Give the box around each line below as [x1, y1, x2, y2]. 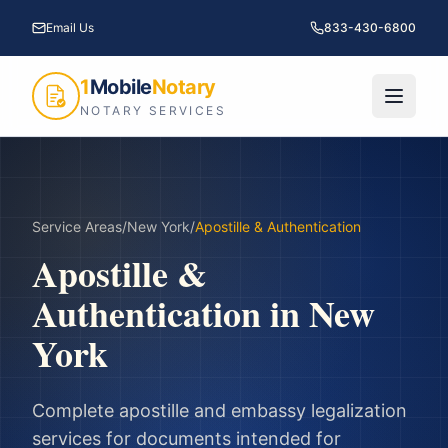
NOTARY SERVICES [80, 103, 226, 118]
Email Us [46, 20, 94, 35]
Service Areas [32, 218, 122, 235]
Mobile [89, 75, 152, 99]
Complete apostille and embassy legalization [32, 400, 407, 421]
